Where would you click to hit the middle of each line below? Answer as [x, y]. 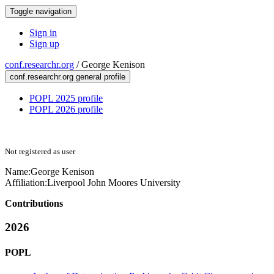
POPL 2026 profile [66, 109]
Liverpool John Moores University [114, 183]
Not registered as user [40, 151]
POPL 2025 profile [66, 98]
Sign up [44, 44]
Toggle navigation [41, 11]
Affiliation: [26, 183]
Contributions [34, 203]
